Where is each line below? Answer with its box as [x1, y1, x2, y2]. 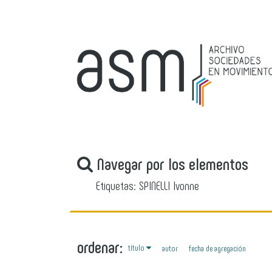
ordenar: [77, 236, 123, 257]
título [128, 242, 146, 253]
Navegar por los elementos [93, 153, 248, 174]
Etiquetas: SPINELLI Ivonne [96, 178, 199, 192]
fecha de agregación [189, 242, 246, 253]
